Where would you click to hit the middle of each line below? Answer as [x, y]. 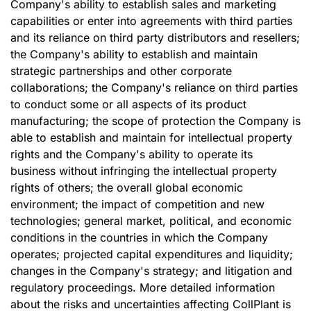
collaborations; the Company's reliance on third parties [154, 87]
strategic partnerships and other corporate [121, 71]
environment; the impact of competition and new [137, 204]
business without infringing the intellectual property [144, 171]
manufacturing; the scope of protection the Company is [155, 121]
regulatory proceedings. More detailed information [143, 287]
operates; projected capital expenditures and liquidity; [152, 254]
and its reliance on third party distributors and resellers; [155, 37]
